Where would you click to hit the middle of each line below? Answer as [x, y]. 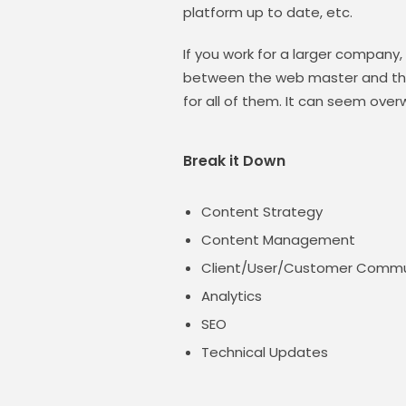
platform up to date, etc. [268, 12]
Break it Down [234, 161]
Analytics [232, 296]
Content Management [278, 240]
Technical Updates [265, 352]
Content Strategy [262, 212]
